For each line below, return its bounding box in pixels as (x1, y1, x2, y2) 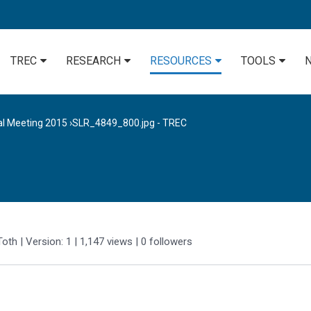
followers (149, 235, 192, 249)
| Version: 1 (20, 235, 72, 249)
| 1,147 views (74, 235, 133, 249)
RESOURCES (150, 53, 212, 67)
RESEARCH (66, 53, 121, 67)
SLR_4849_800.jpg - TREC (72, 117, 187, 129)
